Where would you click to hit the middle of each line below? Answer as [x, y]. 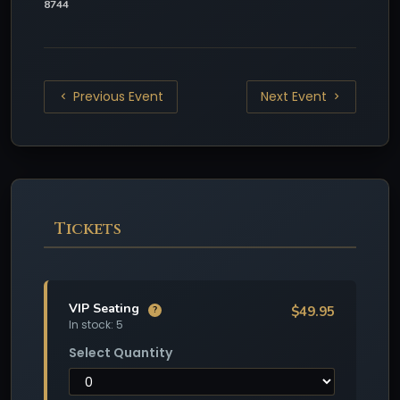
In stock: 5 [96, 324]
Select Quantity [121, 352]
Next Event [295, 97]
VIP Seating [106, 309]
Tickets [88, 229]
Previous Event [117, 97]
